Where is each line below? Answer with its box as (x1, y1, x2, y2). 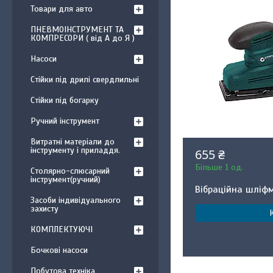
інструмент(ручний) (30, 174, 101, 185)
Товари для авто (30, 4, 93, 14)
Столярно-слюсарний (30, 166, 110, 176)
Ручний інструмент (30, 116, 99, 126)
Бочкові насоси (30, 245, 88, 255)
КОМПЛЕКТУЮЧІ (30, 224, 93, 235)
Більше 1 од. (195, 162, 244, 172)
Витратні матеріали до (30, 136, 115, 147)
